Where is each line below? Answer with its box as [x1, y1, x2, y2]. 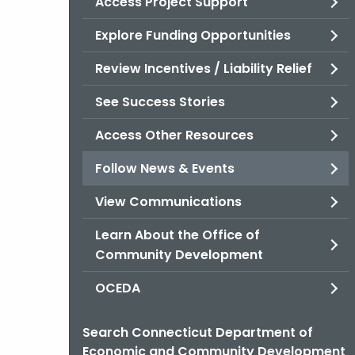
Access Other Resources [95, 126, 254, 144]
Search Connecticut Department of [82, 323, 313, 342]
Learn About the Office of [95, 226, 260, 244]
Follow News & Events [95, 159, 235, 177]
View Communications [95, 193, 242, 211]
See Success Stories [95, 93, 225, 111]
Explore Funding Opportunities [95, 26, 291, 44]
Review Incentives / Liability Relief [95, 59, 312, 78]
